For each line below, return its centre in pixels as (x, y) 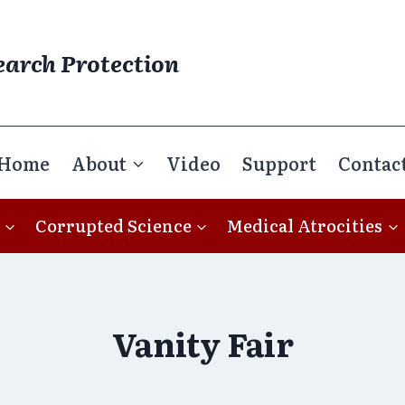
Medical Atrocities (305, 225)
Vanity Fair (202, 343)
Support (279, 162)
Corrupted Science (113, 225)
